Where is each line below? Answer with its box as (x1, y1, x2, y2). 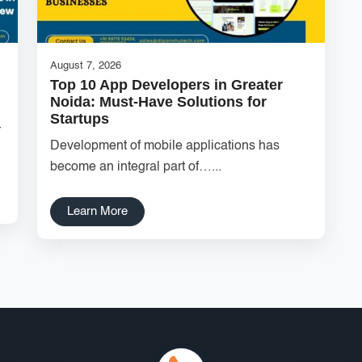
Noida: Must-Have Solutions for (50, 94, 267, 110)
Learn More (67, 205, 128, 217)
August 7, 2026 (50, 61, 121, 71)
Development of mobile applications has (50, 140, 280, 153)
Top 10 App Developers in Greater (50, 77, 283, 93)
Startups (50, 111, 109, 127)
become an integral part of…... (50, 161, 221, 174)
